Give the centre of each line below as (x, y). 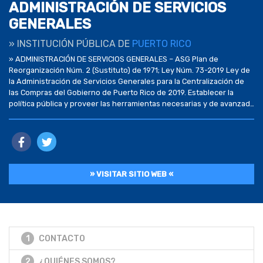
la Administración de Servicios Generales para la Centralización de (127, 81)
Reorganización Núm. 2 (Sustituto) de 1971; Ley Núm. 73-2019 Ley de (129, 70)
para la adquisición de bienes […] (66, 114)
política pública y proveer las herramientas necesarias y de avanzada (131, 103)
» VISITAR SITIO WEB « (131, 174)
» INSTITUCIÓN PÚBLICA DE (70, 43)
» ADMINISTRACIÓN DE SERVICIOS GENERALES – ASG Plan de (114, 59)
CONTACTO (62, 238)
